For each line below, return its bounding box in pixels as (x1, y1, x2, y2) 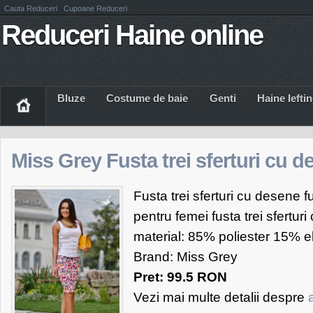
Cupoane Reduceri (64, 4, 127, 13)
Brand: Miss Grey (133, 249, 238, 264)
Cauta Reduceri (4, 4, 59, 13)
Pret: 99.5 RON (133, 270, 227, 284)
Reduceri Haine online (1, 20, 263, 50)
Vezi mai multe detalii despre (133, 290, 308, 305)
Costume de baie (106, 92, 189, 104)
